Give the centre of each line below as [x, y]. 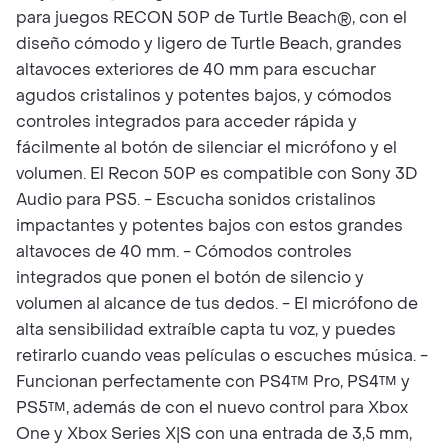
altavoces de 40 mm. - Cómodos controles [184, 251]
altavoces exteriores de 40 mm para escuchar [196, 69]
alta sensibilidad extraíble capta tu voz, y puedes [206, 329]
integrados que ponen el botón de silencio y [190, 277]
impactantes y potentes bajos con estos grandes [209, 225]
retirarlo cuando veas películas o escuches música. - [222, 355]
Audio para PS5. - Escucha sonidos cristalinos [196, 199]
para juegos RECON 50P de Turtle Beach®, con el [211, 17]
